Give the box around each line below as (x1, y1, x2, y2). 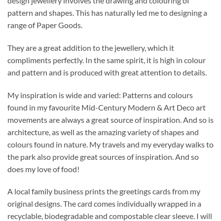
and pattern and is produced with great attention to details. (7, 67, 207, 77)
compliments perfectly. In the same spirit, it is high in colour (7, 55, 206, 65)
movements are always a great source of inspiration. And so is (7, 114, 214, 124)
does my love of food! (7, 164, 79, 174)
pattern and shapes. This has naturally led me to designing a (7, 8, 207, 18)
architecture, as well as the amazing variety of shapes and (7, 127, 199, 137)
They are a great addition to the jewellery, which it (7, 42, 174, 52)
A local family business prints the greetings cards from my (7, 186, 200, 196)
